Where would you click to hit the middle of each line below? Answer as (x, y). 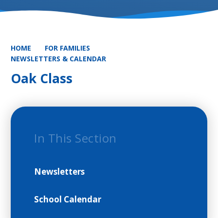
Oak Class (42, 79)
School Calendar (68, 200)
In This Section (75, 138)
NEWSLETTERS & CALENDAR (59, 59)
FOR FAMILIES (68, 48)
